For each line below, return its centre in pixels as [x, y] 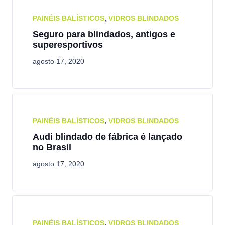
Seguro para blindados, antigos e [104, 34]
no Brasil [52, 147]
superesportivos [68, 45]
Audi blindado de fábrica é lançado [107, 137]
